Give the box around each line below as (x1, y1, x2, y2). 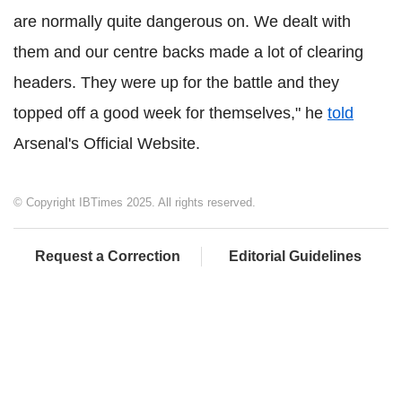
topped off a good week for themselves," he (13, 103, 328, 122)
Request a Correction (34, 248, 180, 264)
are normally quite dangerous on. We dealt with (13, 12, 351, 31)
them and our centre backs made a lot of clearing (13, 42, 363, 61)
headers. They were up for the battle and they (13, 73, 339, 92)
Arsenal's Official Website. (13, 134, 200, 153)
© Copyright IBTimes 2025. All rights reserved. (13, 195, 256, 209)
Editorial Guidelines (229, 248, 362, 264)
